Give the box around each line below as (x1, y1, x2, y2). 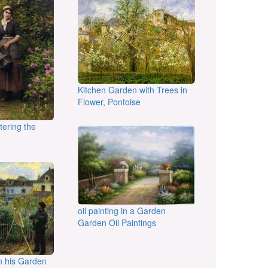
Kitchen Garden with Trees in (77, 84, 187, 96)
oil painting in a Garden (77, 204, 166, 217)
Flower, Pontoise (77, 96, 141, 108)
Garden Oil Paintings (77, 216, 156, 229)
